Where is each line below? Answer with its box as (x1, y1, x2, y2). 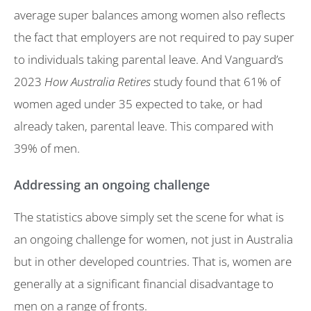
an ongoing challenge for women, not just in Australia (14, 230, 293, 247)
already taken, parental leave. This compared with (14, 118, 274, 135)
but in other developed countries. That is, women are (14, 253, 292, 269)
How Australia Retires (44, 74, 151, 90)
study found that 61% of (151, 74, 280, 90)
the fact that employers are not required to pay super (14, 29, 294, 46)
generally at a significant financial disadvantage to (14, 275, 274, 292)
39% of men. (14, 140, 80, 157)
